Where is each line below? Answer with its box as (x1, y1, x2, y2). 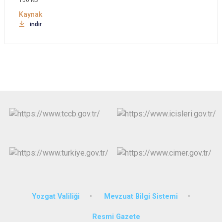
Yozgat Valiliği (32, 192, 80, 201)
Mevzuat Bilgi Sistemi (104, 192, 178, 201)
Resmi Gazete (92, 212, 140, 221)
